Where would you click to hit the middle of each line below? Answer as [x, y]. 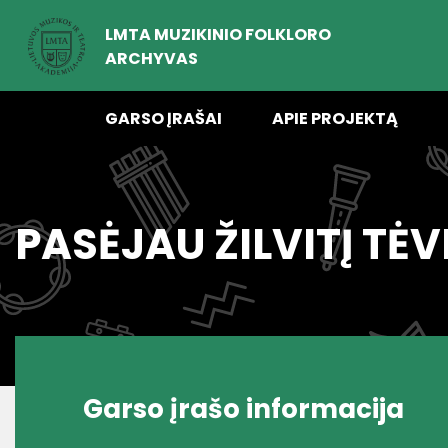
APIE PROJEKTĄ [335, 118]
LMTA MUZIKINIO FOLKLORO [218, 34]
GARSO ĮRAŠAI [163, 118]
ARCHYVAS [151, 58]
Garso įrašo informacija [243, 409]
